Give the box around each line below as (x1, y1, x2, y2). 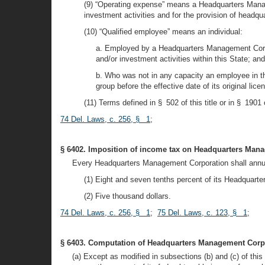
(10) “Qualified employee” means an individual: (84, 27, 243, 36)
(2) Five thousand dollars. (84, 192, 171, 201)
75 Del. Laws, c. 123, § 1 (157, 208, 247, 217)
